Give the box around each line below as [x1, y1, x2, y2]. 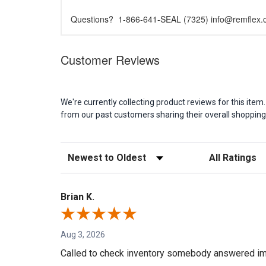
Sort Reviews [60, 149, 111, 159]
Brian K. [61, 191, 94, 203]
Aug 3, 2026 [61, 230, 105, 240]
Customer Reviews [61, 51, 160, 69]
